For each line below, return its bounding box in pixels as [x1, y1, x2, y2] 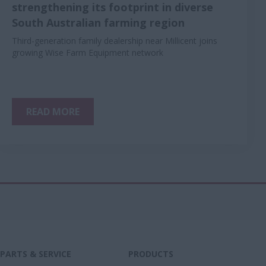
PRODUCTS [128, 248, 173, 259]
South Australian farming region [12, 15, 185, 30]
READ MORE [26, 105, 80, 118]
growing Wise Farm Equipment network [12, 47, 163, 58]
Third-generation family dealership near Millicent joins [12, 35, 217, 46]
